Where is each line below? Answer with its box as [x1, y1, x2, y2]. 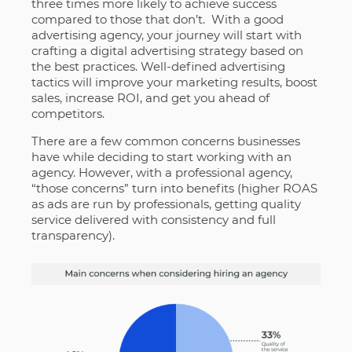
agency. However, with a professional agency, [31, 164, 292, 180]
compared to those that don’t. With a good [31, 11, 284, 27]
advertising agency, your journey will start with [31, 27, 302, 42]
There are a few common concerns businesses [31, 133, 300, 148]
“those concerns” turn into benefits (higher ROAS [31, 180, 317, 196]
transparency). [31, 227, 115, 243]
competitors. [31, 105, 111, 121]
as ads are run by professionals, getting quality [31, 196, 301, 211]
